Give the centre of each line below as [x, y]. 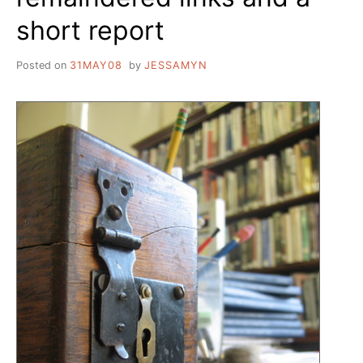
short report [90, 30]
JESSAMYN [175, 65]
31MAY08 [96, 65]
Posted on [43, 65]
